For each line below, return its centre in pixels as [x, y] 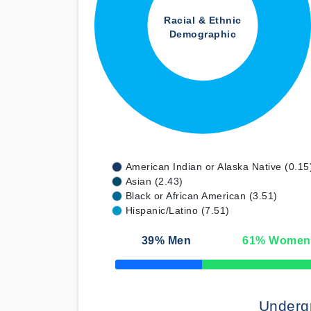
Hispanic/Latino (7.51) [177, 210]
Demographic [203, 34]
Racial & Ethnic [203, 20]
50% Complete [142, 268]
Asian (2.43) [154, 181]
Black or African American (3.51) [201, 196]
